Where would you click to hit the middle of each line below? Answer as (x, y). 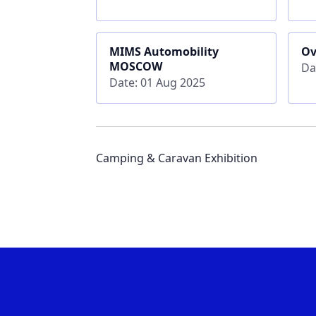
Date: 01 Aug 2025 (157, 82)
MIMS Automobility (164, 51)
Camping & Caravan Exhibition (177, 158)
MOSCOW (135, 66)
